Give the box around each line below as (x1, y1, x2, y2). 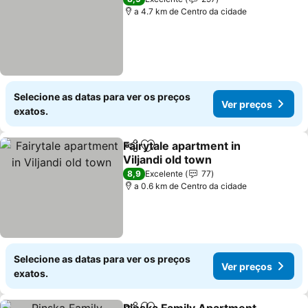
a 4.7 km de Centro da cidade (134, 6, 247, 16)
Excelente (145, 168, 184, 179)
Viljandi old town (123, 153, 212, 166)
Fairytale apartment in (123, 139, 241, 153)
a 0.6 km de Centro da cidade (134, 181, 247, 191)
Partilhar (122, 146, 164, 158)
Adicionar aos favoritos (146, 146, 269, 160)
